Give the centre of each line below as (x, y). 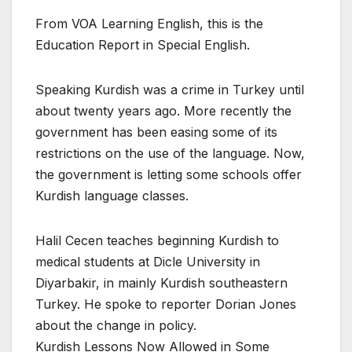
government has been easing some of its (156, 132)
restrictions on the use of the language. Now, (170, 154)
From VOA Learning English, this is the (149, 24)
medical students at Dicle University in (148, 262)
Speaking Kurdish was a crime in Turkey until (170, 90)
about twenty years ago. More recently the (163, 111)
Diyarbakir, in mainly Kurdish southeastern (161, 283)
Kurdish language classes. (112, 196)
